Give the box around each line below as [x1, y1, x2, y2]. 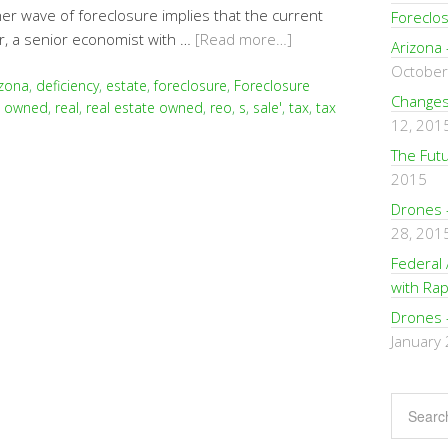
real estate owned [86, 98, 203, 117]
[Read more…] [195, 29, 292, 49]
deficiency [36, 76, 99, 95]
